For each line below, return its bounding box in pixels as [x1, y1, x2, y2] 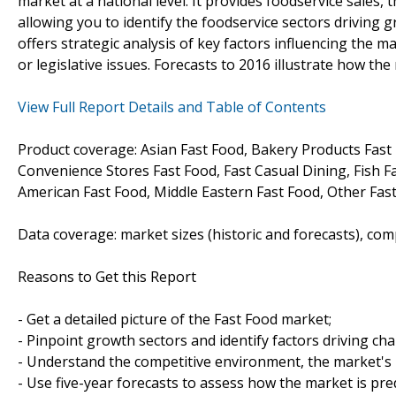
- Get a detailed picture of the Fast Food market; [18, 308, 331, 329]
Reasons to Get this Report [18, 266, 196, 286]
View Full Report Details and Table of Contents [18, 96, 326, 117]
